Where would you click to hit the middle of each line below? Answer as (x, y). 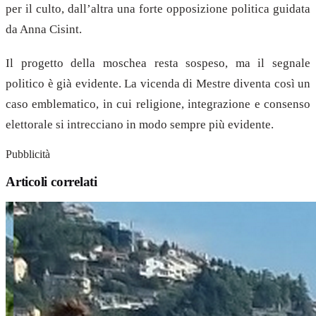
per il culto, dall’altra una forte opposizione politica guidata (158, 9)
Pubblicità (28, 154)
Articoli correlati (51, 181)
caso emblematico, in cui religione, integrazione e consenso (158, 104)
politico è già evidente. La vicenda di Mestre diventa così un (158, 84)
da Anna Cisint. (44, 30)
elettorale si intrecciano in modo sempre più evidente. (140, 125)
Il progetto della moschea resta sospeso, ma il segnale (158, 63)
